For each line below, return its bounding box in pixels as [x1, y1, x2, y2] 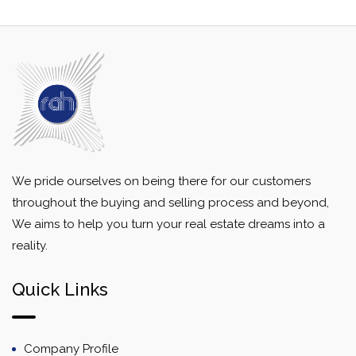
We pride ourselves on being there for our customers [12, 173, 311, 188]
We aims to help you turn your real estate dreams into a [12, 216, 325, 231]
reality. [12, 238, 48, 253]
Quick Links [12, 278, 108, 300]
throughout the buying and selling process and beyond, [12, 195, 329, 210]
